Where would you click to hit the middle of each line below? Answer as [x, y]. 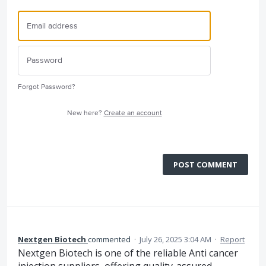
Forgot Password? [47, 87]
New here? [85, 113]
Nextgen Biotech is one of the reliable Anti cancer [128, 253]
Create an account [133, 113]
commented [110, 240]
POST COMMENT [205, 165]
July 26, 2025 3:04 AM [175, 240]
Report [232, 240]
